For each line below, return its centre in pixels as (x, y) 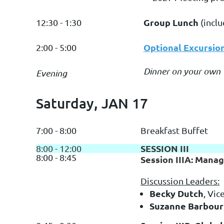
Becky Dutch (176, 193)
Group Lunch (171, 22)
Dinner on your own (183, 71)
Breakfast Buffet (174, 130)
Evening (51, 73)
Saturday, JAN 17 (92, 103)
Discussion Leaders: (180, 180)
